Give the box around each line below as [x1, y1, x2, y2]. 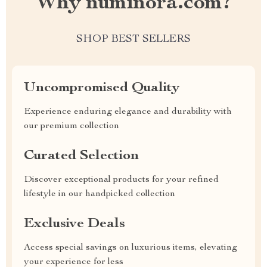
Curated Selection [24, 149, 139, 163]
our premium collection [24, 122, 119, 131]
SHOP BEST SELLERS [76, 34, 191, 45]
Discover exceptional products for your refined [24, 175, 219, 185]
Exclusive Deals [24, 217, 125, 231]
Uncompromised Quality [24, 81, 179, 95]
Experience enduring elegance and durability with [24, 107, 232, 117]
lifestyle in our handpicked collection [24, 190, 175, 199]
